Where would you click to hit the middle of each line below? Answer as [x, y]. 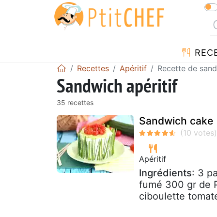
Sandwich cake [176, 121]
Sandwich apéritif [117, 85]
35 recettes [75, 102]
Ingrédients [165, 173]
